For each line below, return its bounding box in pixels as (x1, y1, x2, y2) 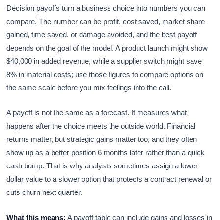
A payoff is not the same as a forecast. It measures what (6, 108, 187, 117)
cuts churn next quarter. (6, 188, 82, 196)
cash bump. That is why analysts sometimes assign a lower (6, 161, 198, 170)
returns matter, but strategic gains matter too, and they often (6, 135, 197, 143)
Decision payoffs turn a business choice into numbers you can (6, 3, 206, 12)
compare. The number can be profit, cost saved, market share (6, 17, 205, 26)
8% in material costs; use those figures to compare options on (6, 70, 204, 79)
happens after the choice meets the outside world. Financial (6, 121, 196, 130)
